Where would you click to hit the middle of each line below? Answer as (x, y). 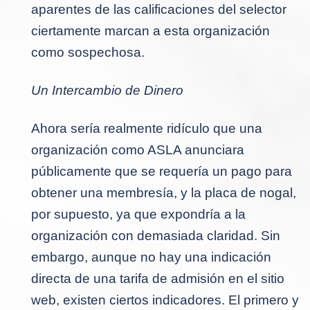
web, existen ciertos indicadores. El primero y (165, 300)
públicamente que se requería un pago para (162, 171)
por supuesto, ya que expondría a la (138, 214)
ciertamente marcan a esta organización (151, 30)
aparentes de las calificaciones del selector (159, 9)
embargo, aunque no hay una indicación (151, 257)
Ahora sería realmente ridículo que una (147, 128)
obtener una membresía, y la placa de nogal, (164, 192)
